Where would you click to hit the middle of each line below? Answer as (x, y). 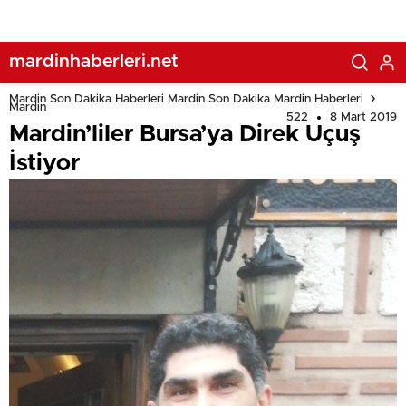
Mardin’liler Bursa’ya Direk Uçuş (185, 134)
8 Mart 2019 (363, 117)
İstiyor (44, 163)
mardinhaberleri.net (94, 61)
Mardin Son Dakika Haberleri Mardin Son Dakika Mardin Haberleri (186, 99)
